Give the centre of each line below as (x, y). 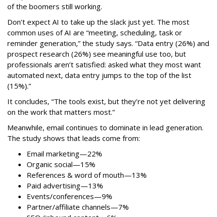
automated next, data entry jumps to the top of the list (99, 75)
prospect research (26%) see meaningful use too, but (97, 54)
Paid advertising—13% (65, 185)
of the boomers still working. (56, 6)
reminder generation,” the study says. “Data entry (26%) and (108, 43)
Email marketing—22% (64, 153)
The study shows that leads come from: (75, 138)
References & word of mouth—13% (87, 175)
